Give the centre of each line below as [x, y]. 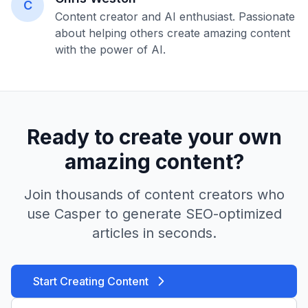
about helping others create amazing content [173, 33]
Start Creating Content [91, 281]
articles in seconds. [154, 233]
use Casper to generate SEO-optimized [154, 214]
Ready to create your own [154, 137]
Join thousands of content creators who [154, 195]
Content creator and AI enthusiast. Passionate [175, 16]
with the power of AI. [110, 49]
